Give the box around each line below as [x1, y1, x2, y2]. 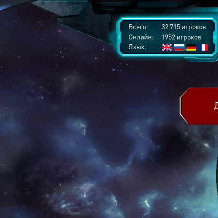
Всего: [128, 22, 148, 31]
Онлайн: [128, 32, 154, 41]
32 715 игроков [160, 22, 206, 31]
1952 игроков [160, 32, 201, 41]
